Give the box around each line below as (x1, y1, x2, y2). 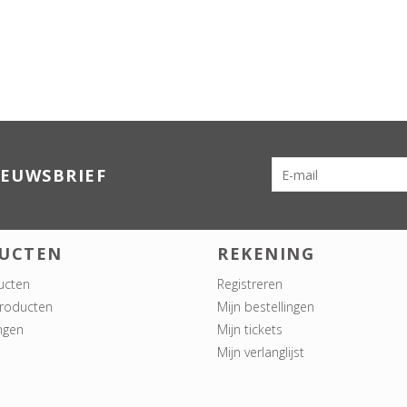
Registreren (217, 275, 283, 293)
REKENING (217, 243, 314, 265)
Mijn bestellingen (217, 298, 314, 316)
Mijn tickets (217, 321, 283, 339)
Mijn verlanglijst (217, 343, 304, 362)
